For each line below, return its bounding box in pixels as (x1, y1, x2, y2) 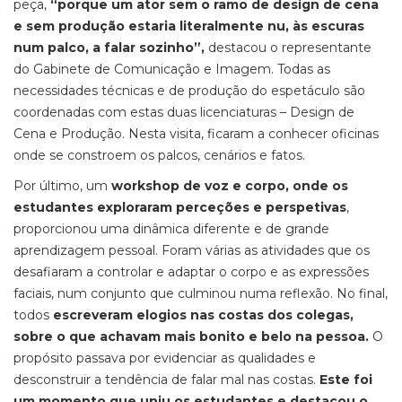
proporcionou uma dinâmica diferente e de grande (13, 221, 329, 237)
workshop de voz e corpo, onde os (111, 178, 348, 194)
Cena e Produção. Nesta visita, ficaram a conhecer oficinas (13, 126, 379, 142)
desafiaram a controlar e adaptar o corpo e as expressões (13, 264, 369, 280)
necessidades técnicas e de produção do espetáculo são (13, 83, 365, 99)
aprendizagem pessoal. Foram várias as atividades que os (13, 242, 370, 258)
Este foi (319, 371, 372, 388)
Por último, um (13, 178, 111, 194)
